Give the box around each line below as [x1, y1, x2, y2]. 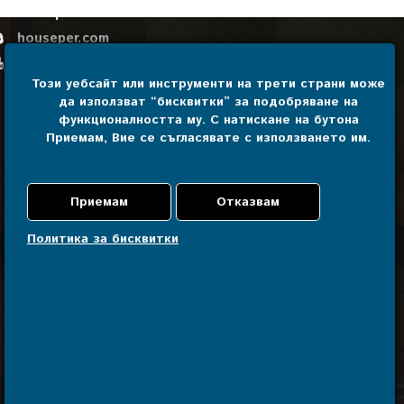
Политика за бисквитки [26, 229, 179, 248]
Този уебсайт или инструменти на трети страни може [32, 74, 386, 93]
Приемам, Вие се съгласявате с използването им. [46, 128, 372, 147]
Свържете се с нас [14, 104, 142, 124]
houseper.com [13, 28, 109, 48]
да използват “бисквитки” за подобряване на [59, 92, 359, 111]
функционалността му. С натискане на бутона [58, 110, 359, 129]
